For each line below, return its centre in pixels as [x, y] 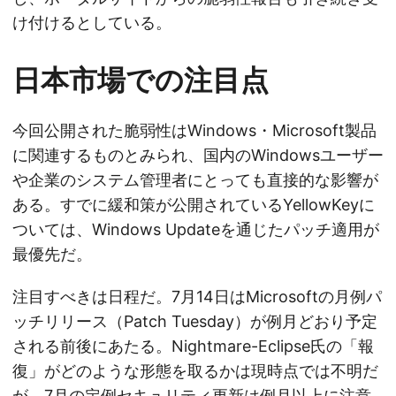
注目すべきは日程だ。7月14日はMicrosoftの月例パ [197, 297]
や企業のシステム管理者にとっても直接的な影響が [195, 180]
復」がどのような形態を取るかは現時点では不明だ [195, 371]
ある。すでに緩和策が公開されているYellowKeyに [194, 205]
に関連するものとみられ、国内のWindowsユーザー [198, 156]
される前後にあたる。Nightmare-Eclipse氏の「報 [193, 346]
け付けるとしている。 [92, 23]
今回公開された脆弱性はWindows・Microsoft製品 [194, 131]
